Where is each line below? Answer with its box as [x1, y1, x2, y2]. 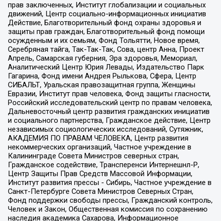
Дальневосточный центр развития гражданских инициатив [7, 107, 210, 116]
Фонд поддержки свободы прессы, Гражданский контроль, [7, 196, 213, 205]
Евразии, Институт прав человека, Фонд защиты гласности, [7, 89, 211, 99]
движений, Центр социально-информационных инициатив [7, 9, 206, 19]
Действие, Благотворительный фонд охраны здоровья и [7, 18, 201, 28]
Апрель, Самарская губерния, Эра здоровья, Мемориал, [7, 54, 197, 63]
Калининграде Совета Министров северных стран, [7, 151, 179, 161]
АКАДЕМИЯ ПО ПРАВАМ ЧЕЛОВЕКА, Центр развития [7, 134, 188, 143]
